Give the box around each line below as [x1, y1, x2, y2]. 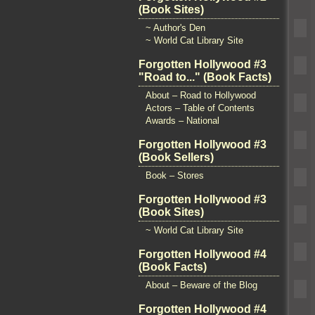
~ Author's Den [146, 22, 205, 33]
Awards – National [146, 115, 219, 126]
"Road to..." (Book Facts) [139, 71, 271, 83]
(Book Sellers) [139, 151, 214, 163]
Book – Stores [146, 170, 204, 181]
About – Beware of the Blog [146, 280, 257, 290]
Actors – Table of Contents [146, 103, 255, 113]
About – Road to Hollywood [146, 90, 256, 101]
